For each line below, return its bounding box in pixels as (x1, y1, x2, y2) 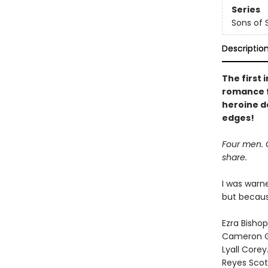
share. (221, 151, 247, 163)
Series (231, 4, 260, 16)
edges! (221, 112, 254, 124)
